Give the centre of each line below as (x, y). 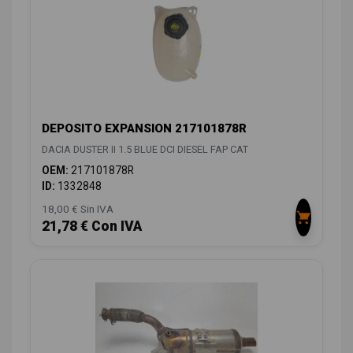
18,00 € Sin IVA (78, 209)
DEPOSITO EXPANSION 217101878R (144, 129)
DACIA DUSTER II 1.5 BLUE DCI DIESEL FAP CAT (145, 150)
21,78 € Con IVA (92, 227)
